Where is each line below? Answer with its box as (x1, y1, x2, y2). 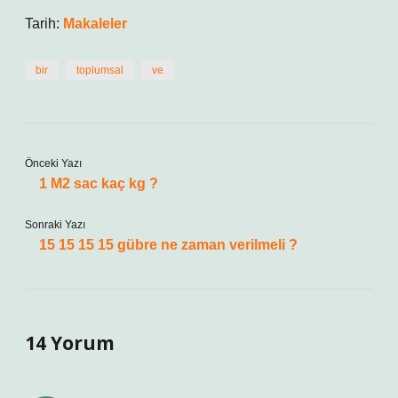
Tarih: (25, 16, 63, 31)
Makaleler (63, 16, 127, 31)
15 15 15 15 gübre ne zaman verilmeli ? (39, 237, 298, 252)
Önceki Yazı (25, 157, 82, 170)
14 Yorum (25, 330, 115, 355)
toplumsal (76, 64, 123, 76)
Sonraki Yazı (25, 219, 85, 231)
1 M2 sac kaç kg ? (39, 176, 158, 191)
